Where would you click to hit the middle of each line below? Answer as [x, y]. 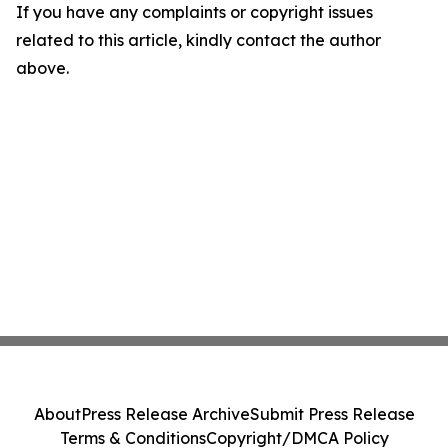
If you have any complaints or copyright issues [194, 12]
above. [42, 68]
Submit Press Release [332, 414]
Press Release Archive [165, 414]
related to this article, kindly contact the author [198, 40]
